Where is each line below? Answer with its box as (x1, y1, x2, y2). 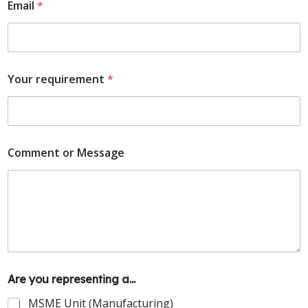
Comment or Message (8, 145, 124, 160)
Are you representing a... (8, 272, 135, 287)
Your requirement (8, 71, 107, 87)
